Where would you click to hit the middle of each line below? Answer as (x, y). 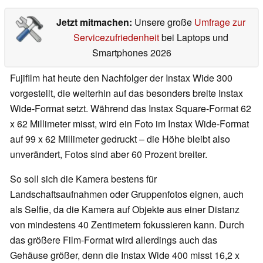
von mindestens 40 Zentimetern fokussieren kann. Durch (127, 225)
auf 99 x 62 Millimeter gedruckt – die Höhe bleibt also (120, 139)
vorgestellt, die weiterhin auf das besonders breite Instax (127, 93)
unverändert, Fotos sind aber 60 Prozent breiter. (109, 154)
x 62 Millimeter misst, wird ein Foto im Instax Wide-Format (129, 124)
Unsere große (164, 22)
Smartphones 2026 (131, 53)
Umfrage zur (220, 22)
